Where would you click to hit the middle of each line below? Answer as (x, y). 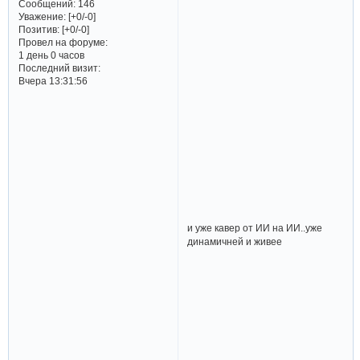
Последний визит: (59, 67)
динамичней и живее (235, 241)
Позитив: (39, 29)
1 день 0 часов (51, 55)
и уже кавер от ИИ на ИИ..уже (255, 227)
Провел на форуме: (63, 42)
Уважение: (42, 16)
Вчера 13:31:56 (53, 80)
